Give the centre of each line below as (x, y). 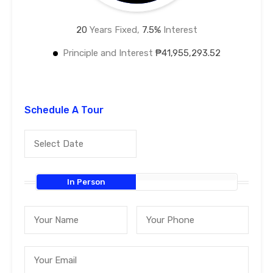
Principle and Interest (109, 53)
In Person (87, 182)
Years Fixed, (114, 30)
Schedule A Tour (64, 110)
